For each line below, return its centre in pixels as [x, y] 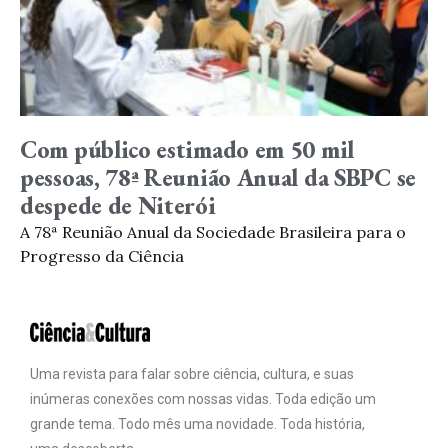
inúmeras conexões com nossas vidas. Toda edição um [203, 399]
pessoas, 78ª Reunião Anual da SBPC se [218, 177]
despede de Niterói [118, 205]
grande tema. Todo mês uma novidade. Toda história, [197, 424]
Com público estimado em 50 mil [187, 149]
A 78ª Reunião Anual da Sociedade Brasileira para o [213, 232]
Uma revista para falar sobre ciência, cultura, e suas [192, 374]
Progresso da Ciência [102, 256]
